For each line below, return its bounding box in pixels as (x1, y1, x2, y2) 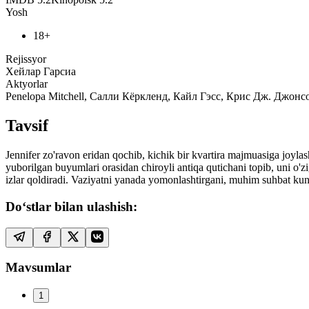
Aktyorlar (6, 78, 48, 90)
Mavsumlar (6, 260, 71, 275)
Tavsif (6, 117, 48, 135)
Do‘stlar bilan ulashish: (6, 199, 137, 214)
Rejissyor (6, 53, 46, 66)
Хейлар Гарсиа (6, 66, 76, 78)
